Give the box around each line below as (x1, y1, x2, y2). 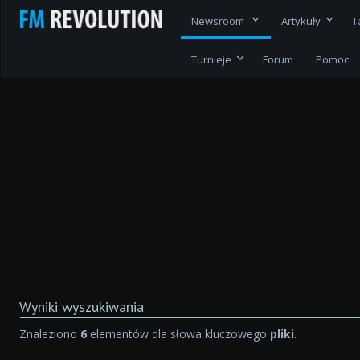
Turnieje (191, 52, 232, 67)
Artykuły (281, 13, 321, 28)
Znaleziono (19, 326, 81, 342)
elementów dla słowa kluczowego (87, 326, 271, 342)
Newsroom (191, 13, 247, 28)
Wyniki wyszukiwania (19, 297, 145, 317)
